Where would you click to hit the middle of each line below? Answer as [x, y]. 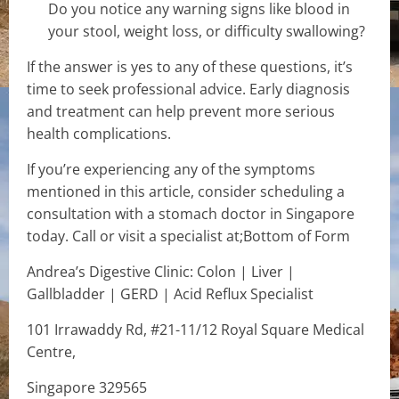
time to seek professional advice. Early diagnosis [188, 89]
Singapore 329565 [87, 387]
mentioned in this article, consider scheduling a [186, 191]
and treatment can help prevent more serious [181, 111]
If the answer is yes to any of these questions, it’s [190, 66]
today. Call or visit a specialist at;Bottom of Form [188, 236]
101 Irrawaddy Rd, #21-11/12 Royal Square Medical [195, 329]
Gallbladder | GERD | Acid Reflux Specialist [170, 293]
